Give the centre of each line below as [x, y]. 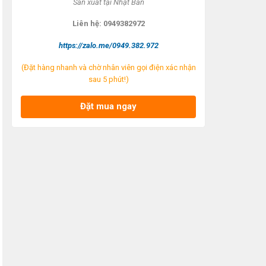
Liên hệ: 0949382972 [108, 24]
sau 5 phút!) [108, 80]
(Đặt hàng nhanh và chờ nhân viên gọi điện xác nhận [108, 68]
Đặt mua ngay [108, 107]
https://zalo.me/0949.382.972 [108, 46]
